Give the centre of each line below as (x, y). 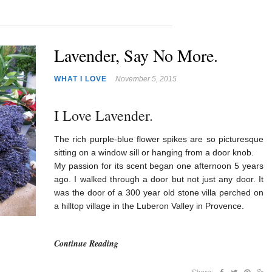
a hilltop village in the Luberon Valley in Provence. (149, 206)
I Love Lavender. (104, 115)
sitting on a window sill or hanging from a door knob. (154, 152)
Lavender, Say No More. (136, 55)
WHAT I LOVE (80, 79)
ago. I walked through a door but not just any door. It (159, 179)
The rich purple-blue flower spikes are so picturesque (159, 139)
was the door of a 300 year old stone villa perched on (159, 192)
